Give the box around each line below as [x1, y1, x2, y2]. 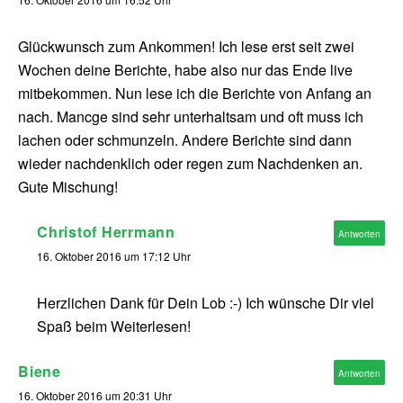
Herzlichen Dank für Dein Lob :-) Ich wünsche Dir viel [37, 292, 374, 314]
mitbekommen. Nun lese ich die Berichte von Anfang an [18, 83, 372, 104]
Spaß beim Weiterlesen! [37, 316, 191, 337]
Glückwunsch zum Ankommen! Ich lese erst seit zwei [18, 36, 354, 58]
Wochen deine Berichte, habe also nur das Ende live [18, 59, 353, 81]
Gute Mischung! [18, 176, 118, 198]
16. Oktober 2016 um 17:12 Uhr [37, 248, 191, 264]
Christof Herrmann [37, 221, 175, 243]
